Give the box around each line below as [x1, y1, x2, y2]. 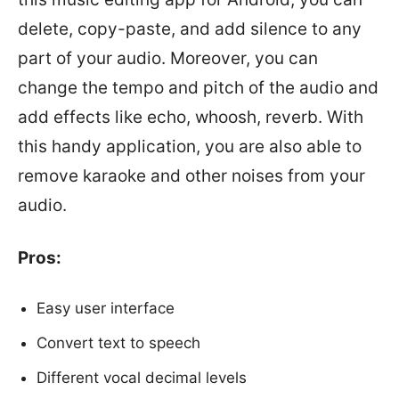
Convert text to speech [37, 334, 200, 352]
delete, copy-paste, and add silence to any [18, 19, 362, 39]
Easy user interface [37, 299, 175, 317]
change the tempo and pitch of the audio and [18, 77, 379, 98]
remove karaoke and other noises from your [18, 166, 365, 186]
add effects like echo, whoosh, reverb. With [18, 107, 363, 127]
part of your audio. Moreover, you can [18, 48, 318, 69]
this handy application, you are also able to [18, 136, 362, 157]
